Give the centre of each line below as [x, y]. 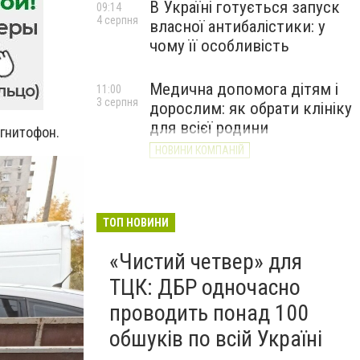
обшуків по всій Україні [216, 339]
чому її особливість [219, 46]
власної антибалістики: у [237, 27]
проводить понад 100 [209, 313]
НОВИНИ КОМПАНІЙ [200, 150]
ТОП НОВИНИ [136, 223]
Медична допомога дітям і [244, 89]
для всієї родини [209, 128]
